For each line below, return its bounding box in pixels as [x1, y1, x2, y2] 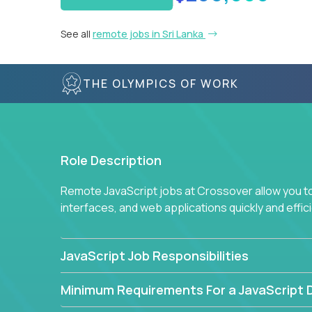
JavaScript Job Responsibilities [61, 247, 249, 264]
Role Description [61, 152, 162, 169]
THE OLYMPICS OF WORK [83, 75, 239, 91]
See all [61, 27, 93, 40]
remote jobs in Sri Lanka [93, 27, 205, 40]
